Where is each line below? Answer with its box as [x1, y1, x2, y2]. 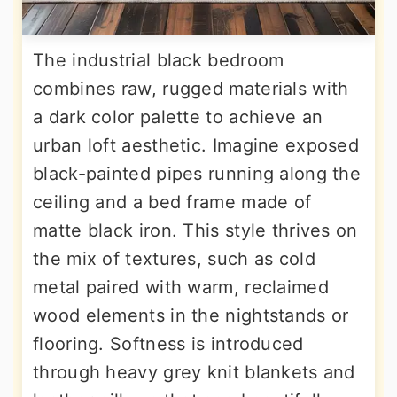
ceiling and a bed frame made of [33, 191, 312, 213]
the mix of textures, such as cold [33, 248, 315, 269]
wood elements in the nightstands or [33, 305, 349, 326]
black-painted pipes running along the [33, 163, 362, 184]
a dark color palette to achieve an [33, 106, 323, 128]
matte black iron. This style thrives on [33, 220, 358, 241]
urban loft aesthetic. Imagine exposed [33, 135, 360, 156]
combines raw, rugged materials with [33, 78, 349, 99]
